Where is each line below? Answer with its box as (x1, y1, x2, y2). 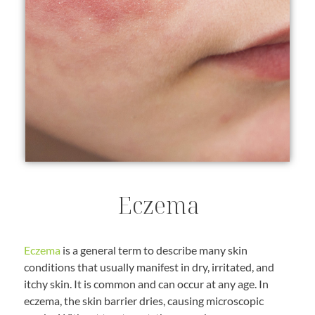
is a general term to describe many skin (60, 243, 248, 257)
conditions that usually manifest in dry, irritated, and (24, 260, 275, 274)
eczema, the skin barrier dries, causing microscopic (24, 294, 264, 308)
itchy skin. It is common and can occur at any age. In (24, 277, 269, 291)
